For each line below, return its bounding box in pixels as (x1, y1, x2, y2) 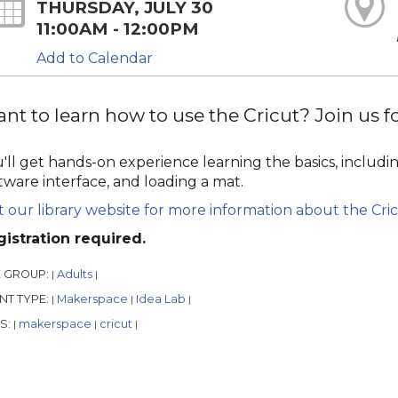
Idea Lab (136, 292, 186, 306)
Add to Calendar (36, 50, 154, 68)
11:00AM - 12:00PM (36, 19, 200, 40)
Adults (57, 267, 92, 282)
